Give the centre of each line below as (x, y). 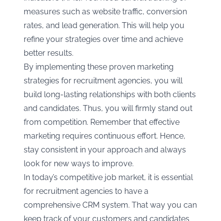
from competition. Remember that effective (102, 122)
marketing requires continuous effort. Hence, (105, 136)
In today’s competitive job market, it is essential (108, 178)
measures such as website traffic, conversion (105, 12)
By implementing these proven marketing (99, 67)
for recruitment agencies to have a (86, 191)
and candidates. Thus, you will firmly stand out (108, 109)
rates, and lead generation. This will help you (104, 26)
